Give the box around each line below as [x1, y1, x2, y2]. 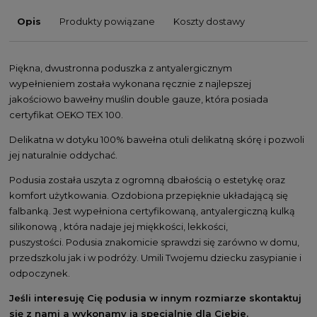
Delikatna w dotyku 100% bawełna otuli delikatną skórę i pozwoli [9, 133, 304, 145]
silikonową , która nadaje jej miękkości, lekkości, [9, 220, 228, 232]
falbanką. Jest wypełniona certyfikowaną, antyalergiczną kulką [9, 204, 295, 217]
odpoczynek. [9, 267, 70, 279]
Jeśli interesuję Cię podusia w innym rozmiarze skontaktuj [9, 292, 301, 304]
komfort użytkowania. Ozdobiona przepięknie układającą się [9, 189, 288, 201]
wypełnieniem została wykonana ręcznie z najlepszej [9, 77, 251, 89]
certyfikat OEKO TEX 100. [9, 108, 125, 120]
